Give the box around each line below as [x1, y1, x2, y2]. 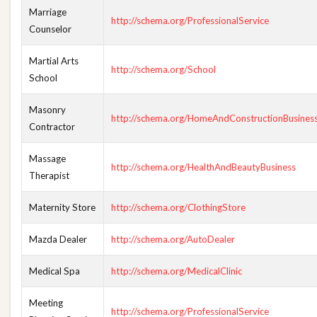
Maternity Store [29, 202, 96, 213]
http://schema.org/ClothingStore [111, 202, 246, 213]
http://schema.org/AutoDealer [111, 234, 235, 245]
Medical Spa [29, 265, 80, 277]
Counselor [29, 23, 71, 35]
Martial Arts [29, 55, 79, 67]
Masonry [29, 104, 66, 115]
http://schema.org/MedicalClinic [111, 265, 242, 277]
